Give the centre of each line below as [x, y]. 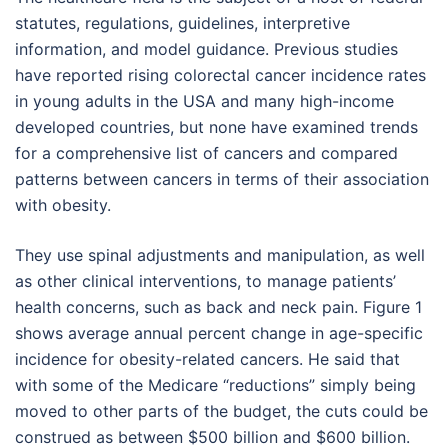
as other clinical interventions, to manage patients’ [205, 280]
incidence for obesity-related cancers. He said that [207, 358]
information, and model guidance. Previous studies [206, 48]
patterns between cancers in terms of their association [222, 178]
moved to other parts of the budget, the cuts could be [221, 410]
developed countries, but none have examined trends [216, 126]
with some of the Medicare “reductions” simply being [215, 384]
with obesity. [63, 204]
